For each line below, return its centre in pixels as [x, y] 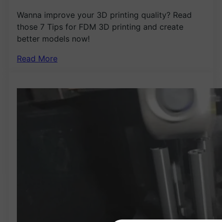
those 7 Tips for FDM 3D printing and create [100, 27]
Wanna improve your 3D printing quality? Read [104, 15]
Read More [37, 59]
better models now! [53, 39]
